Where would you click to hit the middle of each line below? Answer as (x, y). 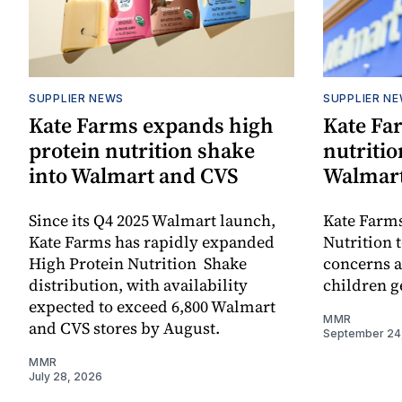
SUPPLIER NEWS (77, 98)
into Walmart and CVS (134, 175)
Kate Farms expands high (151, 125)
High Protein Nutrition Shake (138, 263)
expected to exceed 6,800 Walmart (152, 306)
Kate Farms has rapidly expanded (152, 241)
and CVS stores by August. (124, 328)
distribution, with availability (138, 284)
